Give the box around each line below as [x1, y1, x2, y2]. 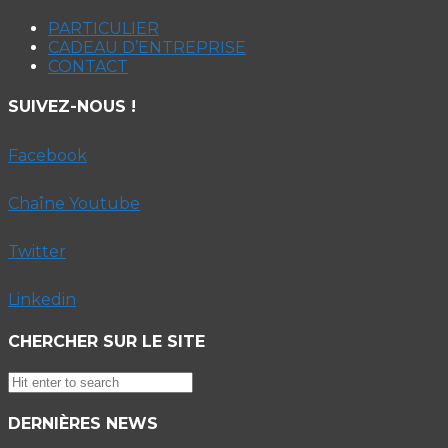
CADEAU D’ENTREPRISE [48, 38, 246, 58]
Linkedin [8, 289, 76, 309]
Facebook [8, 145, 87, 165]
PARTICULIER [48, 19, 159, 39]
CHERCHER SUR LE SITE [8, 331, 205, 351]
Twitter [8, 241, 66, 261]
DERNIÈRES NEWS [8, 414, 158, 434]
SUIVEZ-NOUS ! [8, 97, 136, 117]
